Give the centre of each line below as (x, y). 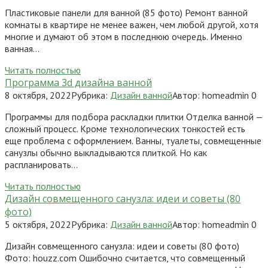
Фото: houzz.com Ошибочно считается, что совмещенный (125, 258)
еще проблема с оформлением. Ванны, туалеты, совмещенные (133, 140)
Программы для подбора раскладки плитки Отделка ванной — (134, 116)
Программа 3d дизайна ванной (78, 82)
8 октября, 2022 (38, 95)
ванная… (22, 48)
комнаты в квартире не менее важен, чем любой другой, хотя (132, 24)
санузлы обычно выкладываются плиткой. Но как (106, 152)
